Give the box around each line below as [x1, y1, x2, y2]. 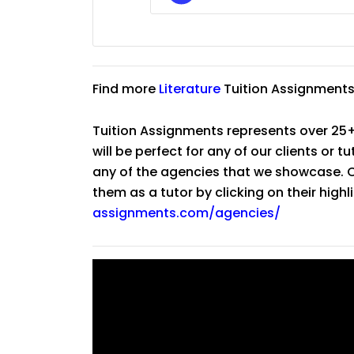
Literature [159, 80, 220, 99]
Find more [92, 80, 159, 99]
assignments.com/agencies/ [92, 204, 281, 223]
